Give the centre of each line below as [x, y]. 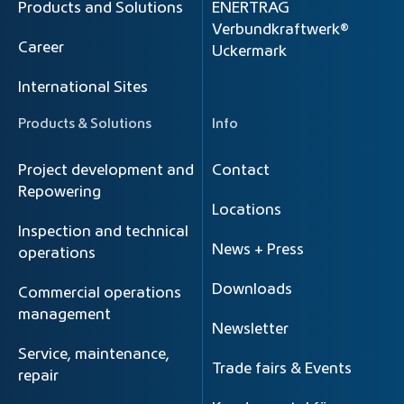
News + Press [258, 250]
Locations [247, 210]
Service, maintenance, [94, 354]
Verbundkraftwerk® [280, 30]
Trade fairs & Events [282, 369]
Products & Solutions [85, 124]
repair [38, 376]
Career [41, 48]
